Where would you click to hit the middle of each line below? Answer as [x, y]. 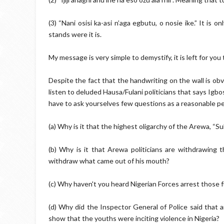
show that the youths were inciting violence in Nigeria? [134, 218]
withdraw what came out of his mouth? [109, 161]
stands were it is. [75, 34]
